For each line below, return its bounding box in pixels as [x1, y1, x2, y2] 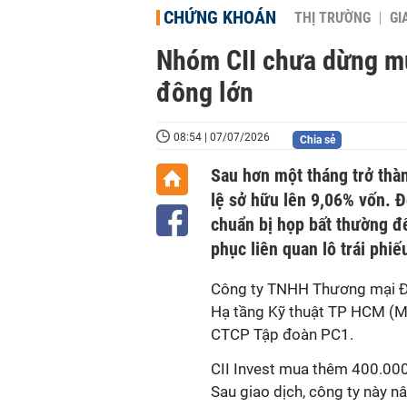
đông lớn [156, 76, 253, 108]
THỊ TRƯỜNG [294, 10, 371, 26]
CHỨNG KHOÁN [164, 6, 276, 28]
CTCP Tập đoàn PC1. [211, 325, 353, 343]
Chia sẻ [299, 134, 335, 146]
